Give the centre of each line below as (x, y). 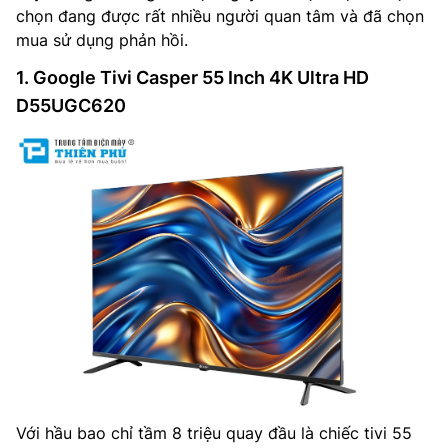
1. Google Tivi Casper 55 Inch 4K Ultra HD (192, 77)
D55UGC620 (71, 105)
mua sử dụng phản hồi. (102, 40)
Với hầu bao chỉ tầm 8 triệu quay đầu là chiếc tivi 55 (214, 433)
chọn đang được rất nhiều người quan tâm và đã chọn (220, 16)
